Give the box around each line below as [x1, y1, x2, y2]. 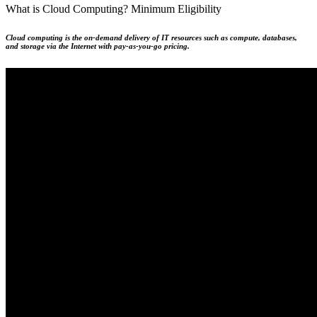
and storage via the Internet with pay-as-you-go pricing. [6, 42, 190, 51]
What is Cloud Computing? [6, 3, 131, 16]
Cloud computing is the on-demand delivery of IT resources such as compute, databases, [6, 33, 297, 42]
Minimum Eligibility [131, 3, 221, 16]
